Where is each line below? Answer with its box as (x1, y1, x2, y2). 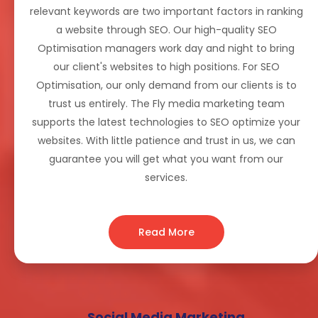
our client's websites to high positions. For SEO (53, 60, 280, 75)
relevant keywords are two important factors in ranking (29, 4, 303, 19)
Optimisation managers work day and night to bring (38, 41, 295, 56)
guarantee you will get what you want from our (49, 152, 283, 167)
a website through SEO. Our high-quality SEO (55, 23, 277, 38)
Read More (138, 225, 194, 240)
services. (145, 170, 187, 185)
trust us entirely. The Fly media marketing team (48, 97, 285, 111)
